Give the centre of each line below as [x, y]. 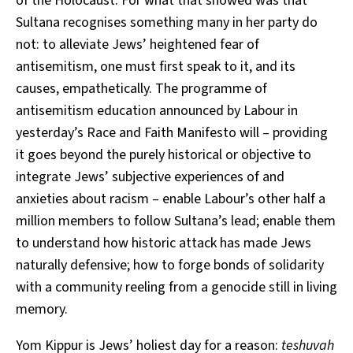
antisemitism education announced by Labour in [157, 110]
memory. [42, 309]
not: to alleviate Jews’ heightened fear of [137, 44]
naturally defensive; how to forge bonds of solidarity [170, 265]
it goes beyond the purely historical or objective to [163, 154]
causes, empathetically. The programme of [141, 88]
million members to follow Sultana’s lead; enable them [176, 221]
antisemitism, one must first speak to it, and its [156, 66]
